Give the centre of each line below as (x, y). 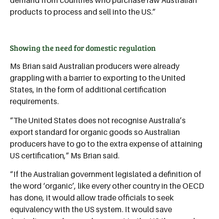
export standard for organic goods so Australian (95, 132)
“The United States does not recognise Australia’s (98, 120)
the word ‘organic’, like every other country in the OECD (107, 186)
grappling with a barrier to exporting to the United (98, 78)
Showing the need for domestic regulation (83, 48)
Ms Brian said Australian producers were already (95, 66)
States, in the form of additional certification (88, 90)
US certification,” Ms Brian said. (65, 155)
